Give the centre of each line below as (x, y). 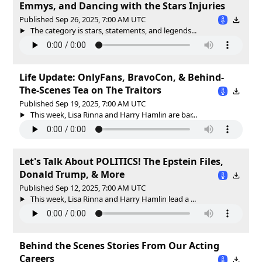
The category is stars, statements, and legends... (112, 30)
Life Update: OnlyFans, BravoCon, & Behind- (122, 77)
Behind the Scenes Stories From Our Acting (119, 245)
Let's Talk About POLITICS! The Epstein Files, (121, 161)
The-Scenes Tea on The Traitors (90, 90)
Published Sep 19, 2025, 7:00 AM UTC (82, 103)
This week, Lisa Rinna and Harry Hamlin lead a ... (112, 199)
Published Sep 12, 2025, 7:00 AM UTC (82, 187)
